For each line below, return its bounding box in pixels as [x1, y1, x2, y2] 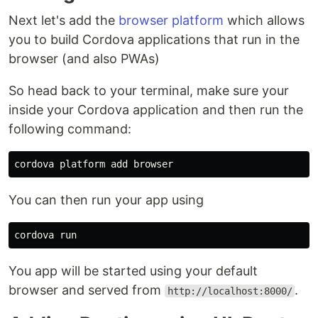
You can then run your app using [9, 192, 204, 207]
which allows [224, 13, 305, 28]
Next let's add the [9, 13, 119, 28]
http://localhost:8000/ [167, 285, 292, 297]
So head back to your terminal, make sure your [9, 83, 289, 98]
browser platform [119, 13, 224, 28]
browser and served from [9, 283, 165, 297]
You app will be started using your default [9, 263, 258, 278]
